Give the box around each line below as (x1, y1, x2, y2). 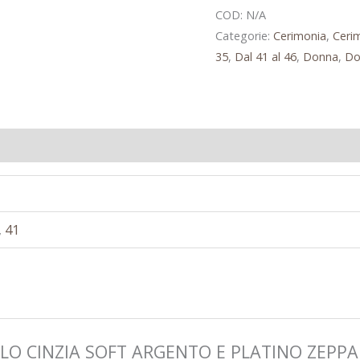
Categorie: (215, 28, 273, 44)
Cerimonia (272, 28, 326, 44)
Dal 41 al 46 (234, 49, 297, 65)
